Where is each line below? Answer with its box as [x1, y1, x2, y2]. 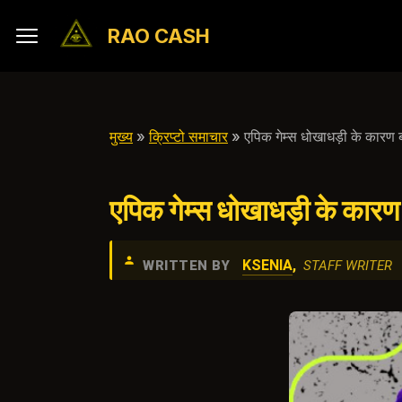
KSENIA [242, 257, 293, 274]
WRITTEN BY [143, 258, 230, 274]
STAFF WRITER [303, 258, 392, 274]
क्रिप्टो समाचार [149, 127, 228, 145]
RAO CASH [108, 24, 210, 48]
